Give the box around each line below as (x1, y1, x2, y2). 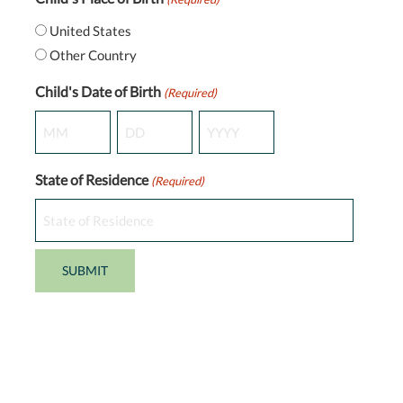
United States (49, 22, 131, 39)
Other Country (49, 46, 137, 63)
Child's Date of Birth (34, 82, 161, 100)
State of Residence (34, 170, 148, 188)
